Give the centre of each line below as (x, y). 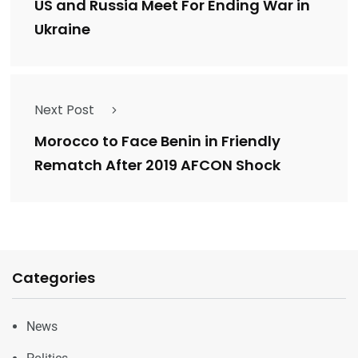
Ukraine (62, 30)
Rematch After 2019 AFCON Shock (157, 165)
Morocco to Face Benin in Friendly (157, 141)
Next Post (64, 109)
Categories (54, 277)
